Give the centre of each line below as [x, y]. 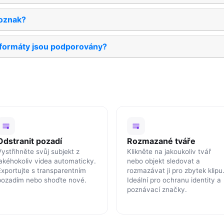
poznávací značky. [157, 189]
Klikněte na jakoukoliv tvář [169, 151]
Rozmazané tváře [161, 141]
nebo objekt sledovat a [163, 161]
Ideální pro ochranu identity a [174, 180]
